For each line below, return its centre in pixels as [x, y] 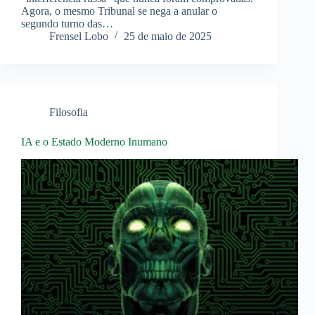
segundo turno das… [67, 24]
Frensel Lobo [79, 37]
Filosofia [69, 112]
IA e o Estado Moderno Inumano [94, 142]
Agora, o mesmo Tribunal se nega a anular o [119, 11]
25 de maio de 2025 [168, 37]
